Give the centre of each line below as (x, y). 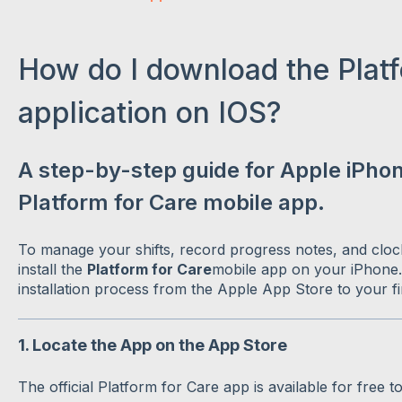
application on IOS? (149, 112)
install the (52, 269)
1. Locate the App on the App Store (152, 345)
